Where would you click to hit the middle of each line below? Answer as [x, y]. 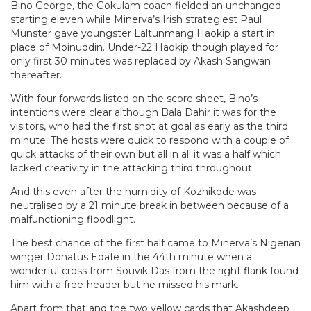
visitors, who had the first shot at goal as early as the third [149, 126]
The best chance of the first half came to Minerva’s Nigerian [155, 243]
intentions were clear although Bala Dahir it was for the [143, 112]
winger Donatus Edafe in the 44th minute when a [131, 257]
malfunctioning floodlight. [73, 219]
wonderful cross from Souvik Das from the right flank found [154, 270]
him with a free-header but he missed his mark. [125, 284]
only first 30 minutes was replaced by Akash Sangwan [141, 61]
